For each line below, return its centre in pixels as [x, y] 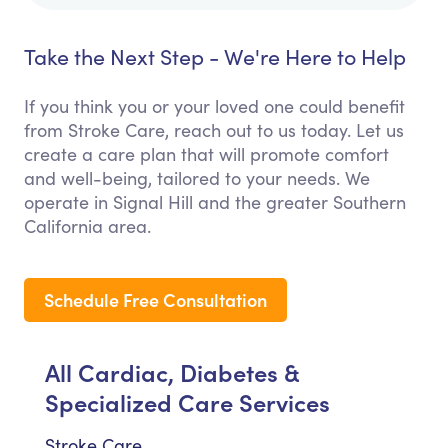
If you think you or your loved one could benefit [214, 106]
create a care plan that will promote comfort [206, 154]
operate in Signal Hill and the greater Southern [215, 202]
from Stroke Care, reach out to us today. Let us [214, 130]
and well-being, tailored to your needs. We [197, 178]
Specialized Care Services [187, 402]
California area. [87, 226]
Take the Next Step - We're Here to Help [215, 57]
